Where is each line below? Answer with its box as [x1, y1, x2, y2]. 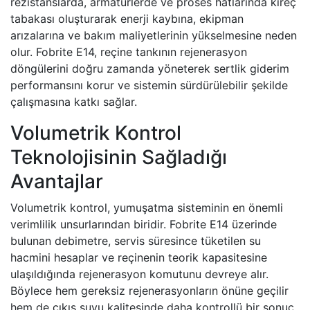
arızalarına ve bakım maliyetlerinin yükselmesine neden [10, 28, 297, 43]
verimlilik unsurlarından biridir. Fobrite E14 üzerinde [10, 217, 277, 232]
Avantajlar [10, 170, 103, 194]
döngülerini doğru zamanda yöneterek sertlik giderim [10, 62, 289, 76]
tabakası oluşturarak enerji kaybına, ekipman [10, 12, 244, 26]
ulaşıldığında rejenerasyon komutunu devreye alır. [10, 267, 268, 282]
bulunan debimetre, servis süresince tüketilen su [10, 234, 261, 248]
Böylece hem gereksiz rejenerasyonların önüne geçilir [10, 284, 289, 298]
